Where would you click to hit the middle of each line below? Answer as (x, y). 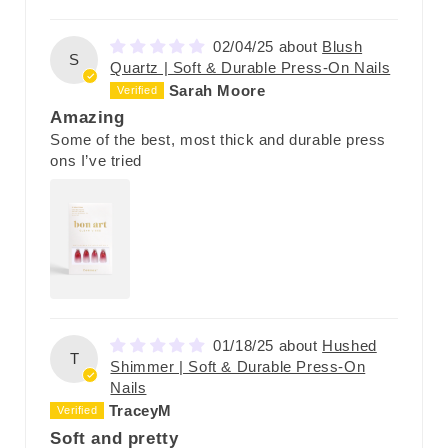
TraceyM (140, 411)
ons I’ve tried (96, 161)
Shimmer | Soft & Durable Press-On (238, 367)
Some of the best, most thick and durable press (218, 140)
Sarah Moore (217, 91)
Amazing (87, 117)
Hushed (349, 346)
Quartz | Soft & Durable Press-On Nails (250, 68)
